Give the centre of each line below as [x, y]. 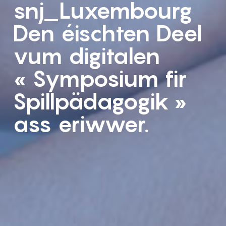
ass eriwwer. [81, 124]
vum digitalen [87, 56]
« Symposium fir [100, 78]
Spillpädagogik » [100, 101]
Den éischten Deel [107, 33]
